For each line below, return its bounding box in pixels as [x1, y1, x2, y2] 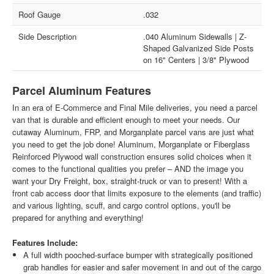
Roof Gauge [18, 9, 61, 21]
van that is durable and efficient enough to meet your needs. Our [12, 114, 240, 126]
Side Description [18, 31, 77, 43]
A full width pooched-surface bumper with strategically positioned [23, 249, 253, 261]
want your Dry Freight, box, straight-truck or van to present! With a [12, 175, 248, 187]
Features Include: [12, 237, 78, 249]
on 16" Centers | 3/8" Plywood [143, 54, 249, 66]
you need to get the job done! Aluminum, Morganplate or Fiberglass [12, 138, 251, 150]
